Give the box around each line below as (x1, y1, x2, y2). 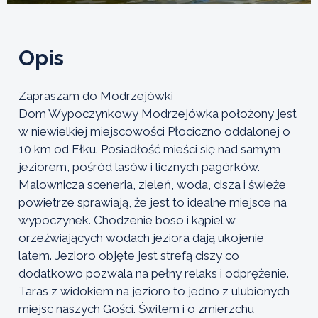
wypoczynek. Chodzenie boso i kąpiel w (18, 212, 236, 227)
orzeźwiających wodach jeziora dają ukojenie (18, 230, 264, 245)
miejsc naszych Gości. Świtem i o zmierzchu (18, 301, 254, 316)
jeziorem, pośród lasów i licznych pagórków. (18, 159, 260, 174)
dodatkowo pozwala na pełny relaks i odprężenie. (18, 265, 289, 280)
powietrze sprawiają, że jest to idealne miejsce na (18, 194, 287, 209)
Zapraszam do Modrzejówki (18, 88, 173, 103)
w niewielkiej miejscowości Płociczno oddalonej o (18, 124, 290, 138)
